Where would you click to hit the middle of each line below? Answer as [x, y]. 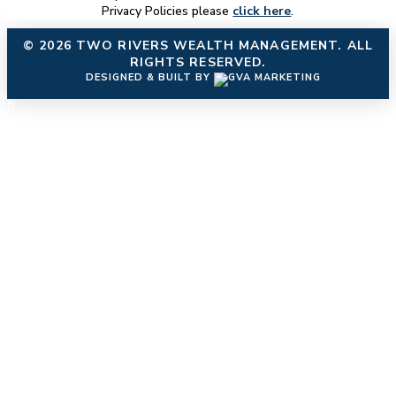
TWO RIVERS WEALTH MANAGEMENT [207, 45]
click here [262, 11]
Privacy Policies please [168, 11]
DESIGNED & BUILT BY [150, 77]
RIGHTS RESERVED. [198, 62]
